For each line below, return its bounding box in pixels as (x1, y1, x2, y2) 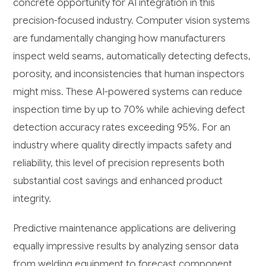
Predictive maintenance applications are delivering (13, 222, 236, 235)
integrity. (13, 192, 52, 205)
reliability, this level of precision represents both (13, 157, 225, 170)
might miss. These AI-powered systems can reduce (13, 85, 243, 99)
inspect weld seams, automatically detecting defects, (13, 50, 251, 63)
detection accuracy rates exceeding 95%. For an (13, 121, 231, 134)
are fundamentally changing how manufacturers (13, 32, 226, 45)
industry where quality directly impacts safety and (13, 139, 232, 152)
